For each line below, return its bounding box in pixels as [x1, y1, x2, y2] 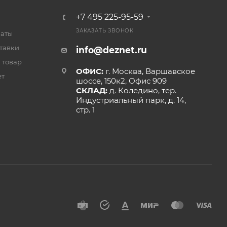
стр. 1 [75, 105, 95, 115]
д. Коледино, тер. [109, 86, 176, 95]
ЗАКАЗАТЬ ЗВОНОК [75, 27, 134, 34]
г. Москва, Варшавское [105, 66, 195, 76]
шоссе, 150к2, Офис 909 [75, 76, 167, 86]
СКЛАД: [75, 86, 109, 95]
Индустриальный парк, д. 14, [75, 95, 186, 105]
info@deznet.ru [75, 45, 147, 55]
